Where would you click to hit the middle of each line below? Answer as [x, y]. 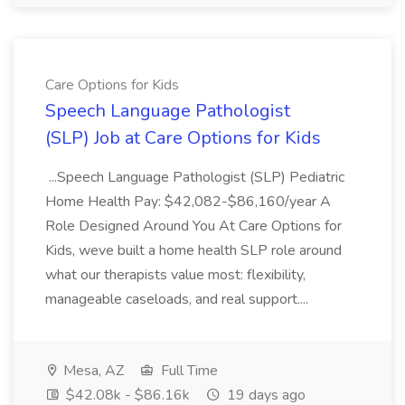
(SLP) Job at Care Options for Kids [183, 138]
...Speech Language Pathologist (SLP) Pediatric [195, 177]
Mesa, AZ [92, 371]
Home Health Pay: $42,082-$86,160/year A [188, 202]
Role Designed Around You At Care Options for [193, 226]
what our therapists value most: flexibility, [175, 275]
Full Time [188, 371]
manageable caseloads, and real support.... [179, 299]
